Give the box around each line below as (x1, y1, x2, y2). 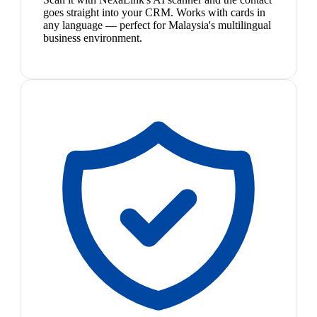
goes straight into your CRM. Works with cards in (43, 6, 265, 19)
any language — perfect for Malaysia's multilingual (43, 19, 271, 32)
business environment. (43, 32, 142, 45)
